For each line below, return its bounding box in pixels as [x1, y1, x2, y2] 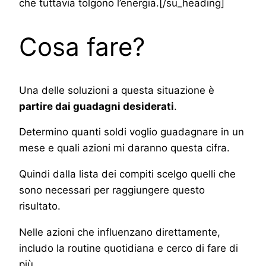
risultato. [19, 200, 61, 213]
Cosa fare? [19, 31, 145, 62]
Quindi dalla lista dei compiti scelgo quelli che [19, 168, 236, 180]
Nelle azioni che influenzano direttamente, [19, 226, 220, 239]
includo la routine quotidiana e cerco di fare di [19, 242, 238, 255]
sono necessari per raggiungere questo [19, 184, 205, 197]
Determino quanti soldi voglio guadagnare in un [19, 126, 244, 138]
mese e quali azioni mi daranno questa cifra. [19, 142, 230, 154]
